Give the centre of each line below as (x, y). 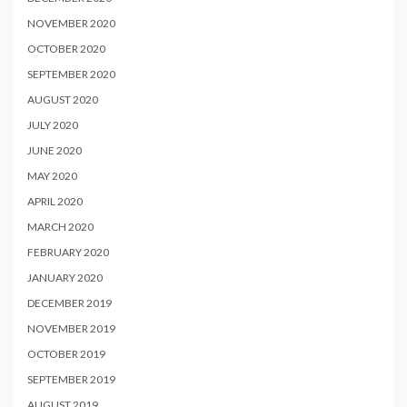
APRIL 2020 (55, 202)
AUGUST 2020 (63, 100)
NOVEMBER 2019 (71, 329)
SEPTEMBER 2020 (71, 74)
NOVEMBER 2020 (71, 24)
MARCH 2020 (60, 227)
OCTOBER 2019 (66, 354)
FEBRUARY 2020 (68, 253)
